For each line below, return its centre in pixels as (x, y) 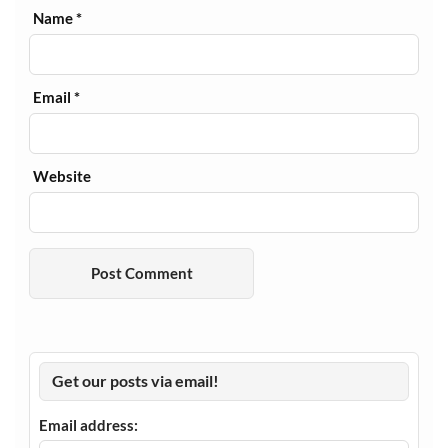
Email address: (88, 425)
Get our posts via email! (136, 381)
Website (62, 176)
